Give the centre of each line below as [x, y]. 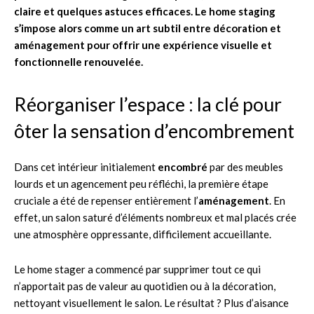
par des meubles [245, 166]
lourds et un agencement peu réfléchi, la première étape [141, 183]
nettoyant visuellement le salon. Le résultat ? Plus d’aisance [151, 302]
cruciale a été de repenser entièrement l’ [106, 200]
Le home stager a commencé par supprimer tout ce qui [137, 269]
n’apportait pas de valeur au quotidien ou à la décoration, [145, 286]
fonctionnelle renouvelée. [78, 61]
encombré [183, 166]
